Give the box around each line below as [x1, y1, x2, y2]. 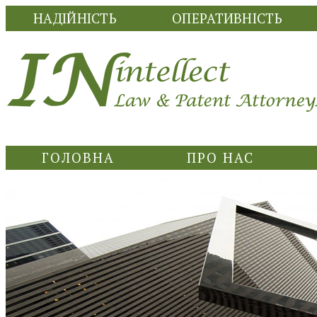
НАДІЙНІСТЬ [33, 10, 117, 27]
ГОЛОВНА [42, 149, 115, 166]
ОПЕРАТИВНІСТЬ [172, 10, 282, 27]
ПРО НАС [187, 149, 254, 166]
